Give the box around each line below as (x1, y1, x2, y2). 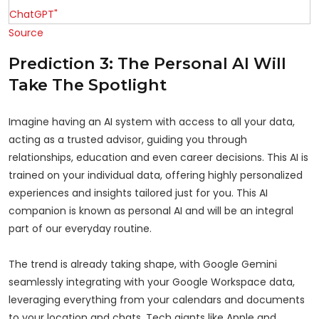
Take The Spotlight (9, 74, 167, 95)
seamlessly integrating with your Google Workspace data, (9, 274, 295, 289)
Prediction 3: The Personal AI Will (9, 53, 286, 73)
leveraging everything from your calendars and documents (9, 292, 305, 307)
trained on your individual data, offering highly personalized (9, 167, 303, 182)
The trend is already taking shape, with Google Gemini (9, 256, 277, 271)
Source (9, 25, 43, 40)
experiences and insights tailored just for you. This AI (9, 185, 268, 200)
